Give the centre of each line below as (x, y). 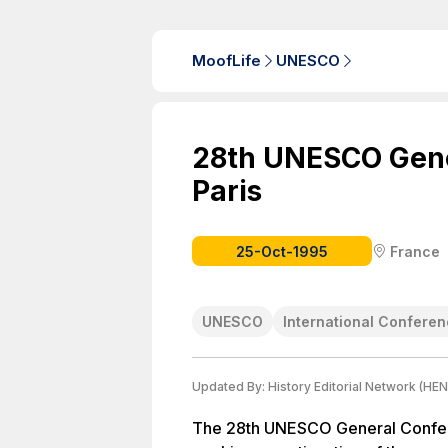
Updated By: (230, 386)
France (415, 251)
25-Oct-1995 (282, 251)
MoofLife (226, 60)
